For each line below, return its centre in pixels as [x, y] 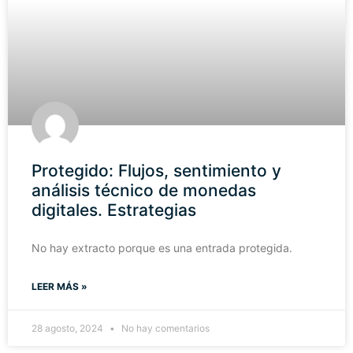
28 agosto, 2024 [69, 329]
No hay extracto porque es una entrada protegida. [162, 248]
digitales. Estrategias [114, 210]
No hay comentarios [164, 329]
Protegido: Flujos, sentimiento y [156, 171]
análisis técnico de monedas [144, 191]
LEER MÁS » [59, 287]
